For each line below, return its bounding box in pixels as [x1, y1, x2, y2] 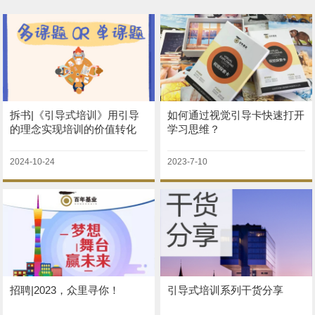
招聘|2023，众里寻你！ [10, 284, 120, 297]
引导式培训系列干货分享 [167, 284, 284, 297]
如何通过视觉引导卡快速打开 [167, 109, 305, 122]
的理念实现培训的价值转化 [10, 123, 137, 136]
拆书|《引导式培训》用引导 [10, 109, 140, 122]
